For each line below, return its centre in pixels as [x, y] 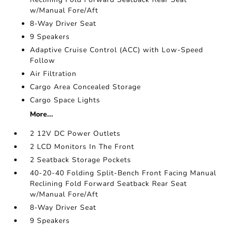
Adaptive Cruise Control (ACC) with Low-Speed [117, 50]
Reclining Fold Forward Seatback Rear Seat [109, 184]
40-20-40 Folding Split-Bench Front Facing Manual [123, 173]
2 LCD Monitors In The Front [82, 147]
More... [42, 114]
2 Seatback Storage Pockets [81, 160]
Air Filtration [53, 74]
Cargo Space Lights [65, 100]
